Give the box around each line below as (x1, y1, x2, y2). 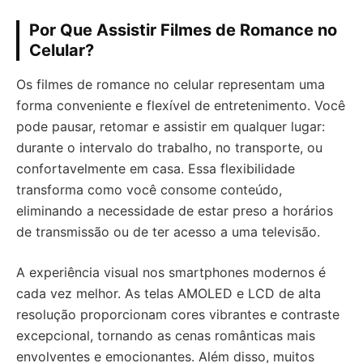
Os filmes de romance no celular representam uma (16, 76, 325, 92)
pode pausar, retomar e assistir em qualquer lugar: (16, 118, 325, 135)
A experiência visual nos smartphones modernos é (16, 264, 326, 280)
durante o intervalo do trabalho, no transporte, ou (16, 139, 322, 156)
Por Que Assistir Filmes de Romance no (29, 20, 337, 40)
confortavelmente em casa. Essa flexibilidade (16, 160, 295, 177)
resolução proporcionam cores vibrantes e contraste (16, 306, 340, 322)
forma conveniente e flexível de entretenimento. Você (16, 97, 345, 113)
